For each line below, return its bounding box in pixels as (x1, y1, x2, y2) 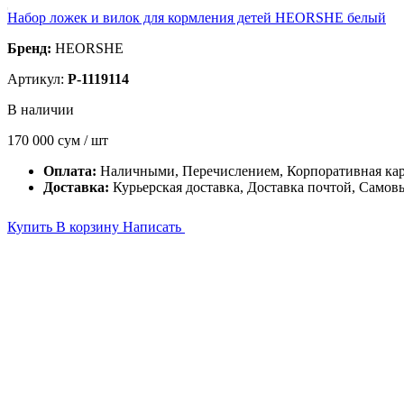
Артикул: (7, 71, 68, 87)
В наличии (7, 102, 74, 117)
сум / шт (58, 133, 108, 148)
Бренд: (7, 41, 51, 56)
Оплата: (43, 163, 100, 179)
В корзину (56, 219, 123, 234)
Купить (7, 219, 56, 234)
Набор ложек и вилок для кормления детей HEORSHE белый (7, 10, 386, 25)
